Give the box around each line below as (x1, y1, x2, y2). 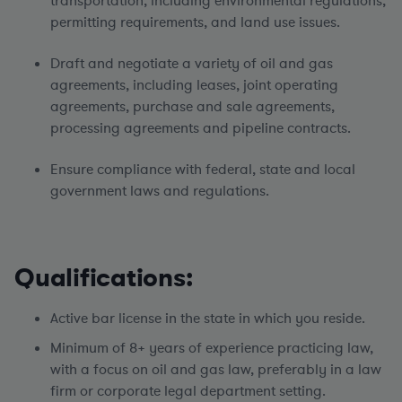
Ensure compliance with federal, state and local (50, 160, 355, 179)
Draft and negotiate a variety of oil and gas (50, 54, 333, 74)
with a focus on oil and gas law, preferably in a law (50, 360, 381, 380)
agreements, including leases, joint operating (50, 75, 338, 95)
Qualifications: (14, 261, 193, 295)
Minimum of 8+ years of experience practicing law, (50, 338, 373, 358)
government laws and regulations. (50, 181, 273, 201)
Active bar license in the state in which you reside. (50, 309, 365, 328)
